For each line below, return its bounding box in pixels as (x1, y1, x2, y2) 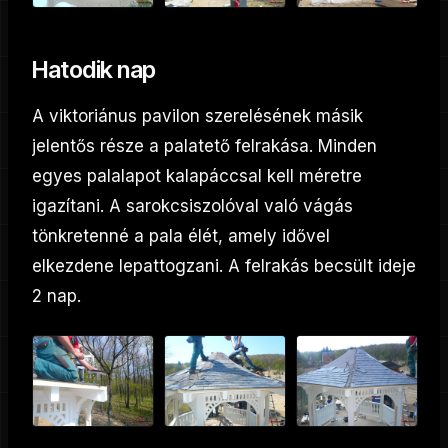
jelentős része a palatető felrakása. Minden (32, 135, 377, 156)
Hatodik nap (32, 54, 156, 84)
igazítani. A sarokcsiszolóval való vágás (32, 195, 353, 216)
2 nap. (32, 285, 81, 306)
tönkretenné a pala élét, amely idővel (32, 225, 330, 246)
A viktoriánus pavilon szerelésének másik (32, 105, 363, 126)
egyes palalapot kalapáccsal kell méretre (32, 165, 362, 186)
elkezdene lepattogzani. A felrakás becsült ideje (32, 255, 416, 276)
